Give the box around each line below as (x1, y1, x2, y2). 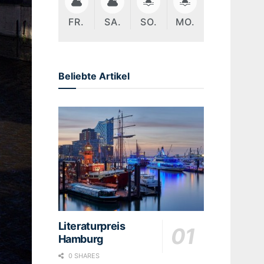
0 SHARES (66, 251, 100, 260)
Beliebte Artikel (58, 70, 130, 82)
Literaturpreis (58, 219, 126, 232)
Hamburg (58, 232, 103, 245)
